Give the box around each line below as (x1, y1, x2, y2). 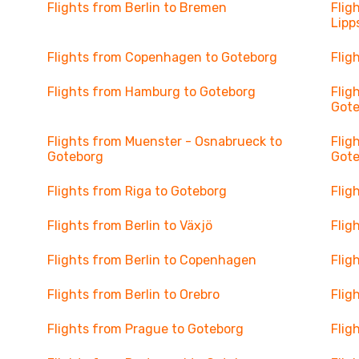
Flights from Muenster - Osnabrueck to (46, 134, 282, 149)
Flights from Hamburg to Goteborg (46, 84, 256, 99)
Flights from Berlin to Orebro (46, 287, 220, 302)
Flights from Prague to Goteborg (46, 321, 244, 337)
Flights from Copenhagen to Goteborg (46, 50, 277, 65)
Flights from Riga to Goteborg (46, 184, 227, 199)
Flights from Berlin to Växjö (46, 218, 212, 233)
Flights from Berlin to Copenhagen (46, 252, 256, 268)
